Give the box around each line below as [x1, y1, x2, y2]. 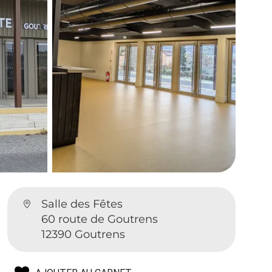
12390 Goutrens [41, 227, 126, 241]
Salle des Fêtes [41, 197, 123, 211]
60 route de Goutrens [41, 212, 158, 226]
